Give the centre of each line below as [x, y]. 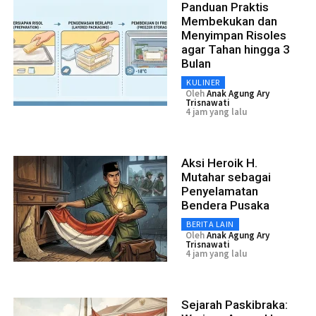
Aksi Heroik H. [219, 163]
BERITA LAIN [210, 224]
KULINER [203, 82]
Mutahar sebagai [226, 177]
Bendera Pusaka [225, 205]
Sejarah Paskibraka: [235, 304]
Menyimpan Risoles [234, 35]
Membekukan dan [229, 21]
